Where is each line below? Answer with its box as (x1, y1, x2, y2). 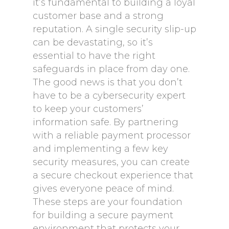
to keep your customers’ (33, 103, 144, 114)
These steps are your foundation (33, 196, 182, 208)
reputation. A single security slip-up (33, 24, 196, 35)
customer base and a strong (33, 10, 164, 21)
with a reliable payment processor (33, 130, 191, 141)
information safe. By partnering (33, 117, 178, 128)
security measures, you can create (33, 156, 190, 168)
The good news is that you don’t (33, 77, 182, 88)
